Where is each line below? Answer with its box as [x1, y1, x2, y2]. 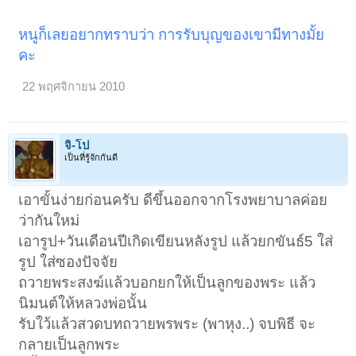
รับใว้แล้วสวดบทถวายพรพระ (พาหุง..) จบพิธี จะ [18, 315, 316, 332]
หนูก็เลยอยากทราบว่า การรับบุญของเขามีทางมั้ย [18, 26, 325, 44]
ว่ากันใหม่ [18, 211, 80, 229]
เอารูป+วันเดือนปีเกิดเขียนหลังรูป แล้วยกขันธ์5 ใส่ [18, 232, 334, 250]
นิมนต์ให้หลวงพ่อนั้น [18, 294, 148, 311]
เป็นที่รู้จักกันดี [64, 152, 118, 162]
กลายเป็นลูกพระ [18, 335, 121, 353]
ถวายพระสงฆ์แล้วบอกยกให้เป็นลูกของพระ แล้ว [18, 273, 316, 291]
